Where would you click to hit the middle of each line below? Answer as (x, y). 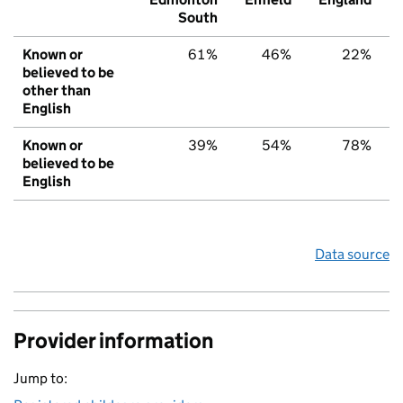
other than (57, 91)
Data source (352, 255)
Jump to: (40, 379)
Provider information (113, 341)
